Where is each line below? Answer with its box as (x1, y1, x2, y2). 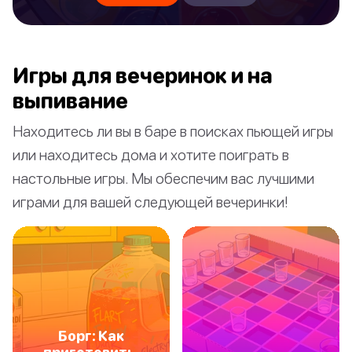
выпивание (13, 88, 128, 114)
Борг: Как (58, 327, 124, 344)
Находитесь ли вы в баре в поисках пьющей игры (13, 122, 333, 141)
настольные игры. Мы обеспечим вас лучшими (13, 169, 314, 188)
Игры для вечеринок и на (13, 63, 273, 89)
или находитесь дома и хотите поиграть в (13, 145, 289, 164)
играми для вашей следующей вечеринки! (13, 192, 288, 211)
